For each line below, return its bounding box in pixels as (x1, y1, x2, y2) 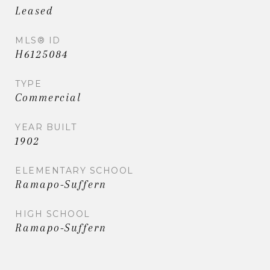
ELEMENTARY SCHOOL (15, 165, 134, 176)
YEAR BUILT (15, 121, 77, 133)
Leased (15, 4, 54, 17)
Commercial (15, 91, 81, 104)
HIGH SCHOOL (15, 208, 90, 219)
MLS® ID (15, 34, 61, 46)
